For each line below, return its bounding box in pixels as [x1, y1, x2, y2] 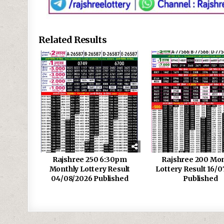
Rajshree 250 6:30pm [52, 154, 127, 164]
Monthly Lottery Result [49, 164, 130, 173]
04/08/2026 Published [51, 173, 128, 183]
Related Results [38, 33, 107, 45]
